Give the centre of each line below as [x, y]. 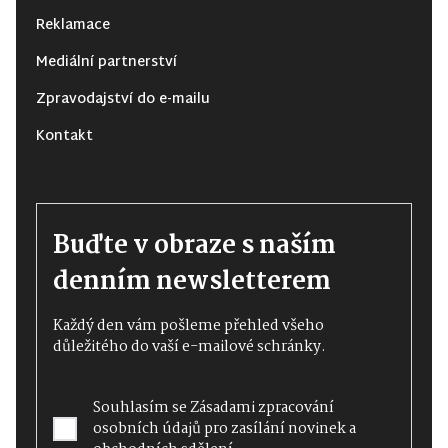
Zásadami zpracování [262, 407]
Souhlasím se [141, 407]
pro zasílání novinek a [278, 428]
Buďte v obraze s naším [194, 245]
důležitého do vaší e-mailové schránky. [189, 346]
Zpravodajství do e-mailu [123, 99]
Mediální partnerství [106, 62]
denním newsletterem [192, 281]
